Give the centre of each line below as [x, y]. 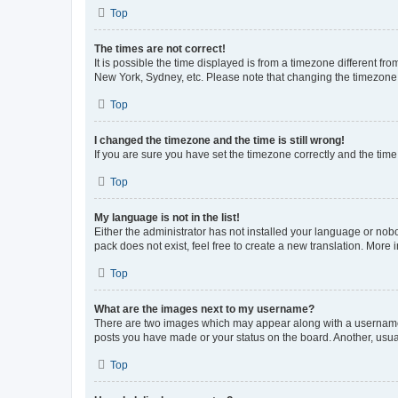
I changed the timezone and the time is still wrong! [219, 140]
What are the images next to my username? [204, 309]
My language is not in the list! [167, 217]
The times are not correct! [160, 48]
